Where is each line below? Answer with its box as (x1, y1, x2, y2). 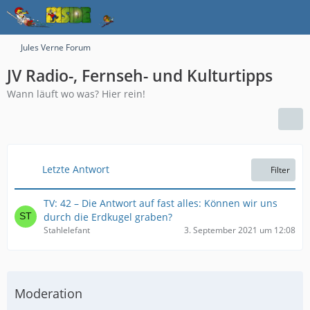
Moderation (15, 285, 82, 302)
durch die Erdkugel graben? (44, 210, 172, 224)
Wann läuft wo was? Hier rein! (7, 87, 145, 100)
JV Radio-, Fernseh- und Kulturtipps (7, 64, 273, 86)
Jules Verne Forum (21, 42, 91, 53)
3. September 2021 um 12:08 (184, 224, 295, 236)
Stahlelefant (44, 224, 90, 236)
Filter (271, 164, 290, 176)
